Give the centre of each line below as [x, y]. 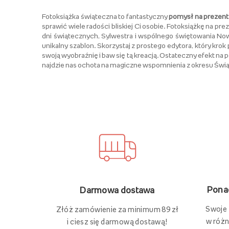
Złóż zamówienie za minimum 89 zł [117, 209]
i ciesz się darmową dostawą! [117, 221]
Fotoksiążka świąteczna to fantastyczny [106, 16]
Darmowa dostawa [117, 190]
